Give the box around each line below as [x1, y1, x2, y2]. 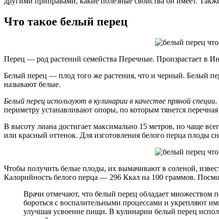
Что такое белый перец [4, 15, 128, 28]
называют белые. [4, 80, 61, 88]
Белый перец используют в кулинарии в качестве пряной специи [4, 96, 215, 105]
